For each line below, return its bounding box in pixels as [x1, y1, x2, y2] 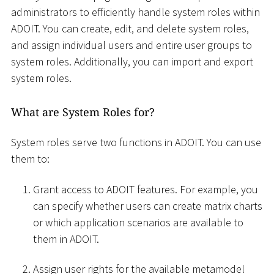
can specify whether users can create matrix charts [33, 198, 262, 213]
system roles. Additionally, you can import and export [11, 54, 253, 69]
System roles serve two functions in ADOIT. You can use [11, 135, 261, 150]
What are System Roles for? [11, 104, 155, 119]
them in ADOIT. [33, 231, 99, 246]
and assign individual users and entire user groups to [11, 38, 252, 53]
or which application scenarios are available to [33, 215, 243, 229]
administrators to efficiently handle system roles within [11, 5, 260, 20]
